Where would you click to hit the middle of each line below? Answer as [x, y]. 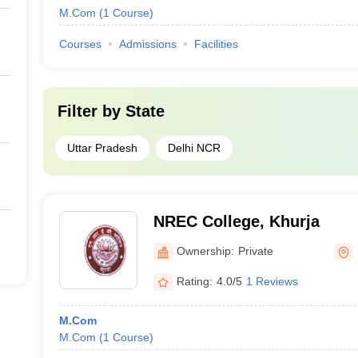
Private [255, 251]
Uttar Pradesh [102, 148]
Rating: [194, 281]
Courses [80, 44]
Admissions [147, 44]
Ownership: [205, 251]
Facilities [216, 44]
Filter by [91, 111]
